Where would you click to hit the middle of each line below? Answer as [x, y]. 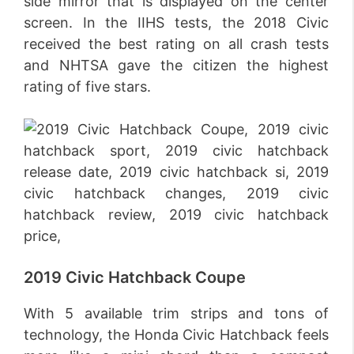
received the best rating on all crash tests [176, 44]
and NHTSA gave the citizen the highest [176, 65]
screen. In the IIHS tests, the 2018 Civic [176, 23]
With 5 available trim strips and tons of [176, 313]
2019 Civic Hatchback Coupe [135, 277]
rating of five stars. [87, 87]
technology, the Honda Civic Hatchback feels [176, 335]
